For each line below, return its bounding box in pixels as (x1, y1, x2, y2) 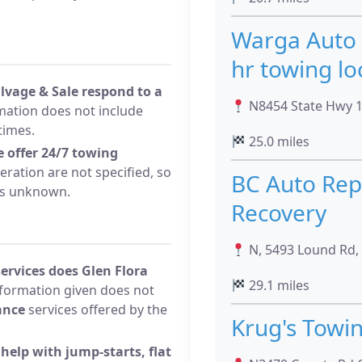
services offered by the (25, 300, 167, 318)
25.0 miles (246, 133, 310, 150)
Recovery (231, 197, 326, 228)
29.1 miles (246, 276, 310, 294)
